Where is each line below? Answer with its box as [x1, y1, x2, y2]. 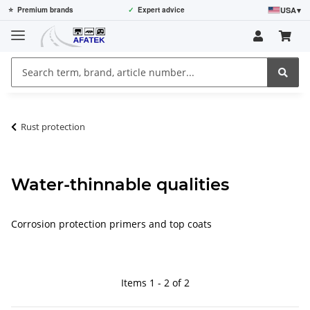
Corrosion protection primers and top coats [11, 217, 212, 230]
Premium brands [17, 5, 73, 15]
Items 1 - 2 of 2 [120, 275, 190, 289]
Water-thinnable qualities [11, 174, 229, 194]
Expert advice [137, 5, 185, 15]
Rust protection [21, 120, 85, 133]
